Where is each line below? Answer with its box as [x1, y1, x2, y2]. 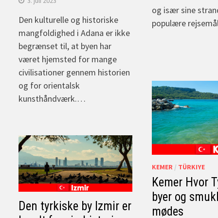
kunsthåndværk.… [18, 92, 86, 104]
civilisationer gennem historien [18, 66, 130, 78]
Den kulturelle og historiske [18, 14, 119, 25]
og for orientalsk [18, 79, 80, 91]
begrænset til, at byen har [18, 40, 112, 52]
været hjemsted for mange [18, 53, 117, 65]
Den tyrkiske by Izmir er [18, 199, 132, 214]
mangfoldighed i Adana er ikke [18, 27, 130, 38]
